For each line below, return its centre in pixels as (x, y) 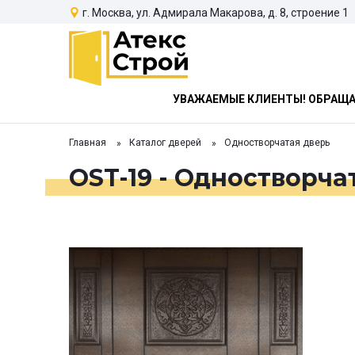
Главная (88, 143)
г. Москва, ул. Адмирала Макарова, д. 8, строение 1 (216, 12)
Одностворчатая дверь (277, 143)
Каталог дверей (165, 143)
